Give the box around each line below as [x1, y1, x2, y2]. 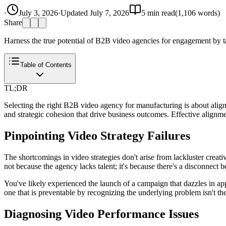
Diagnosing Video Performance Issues [4, 207, 199, 220]
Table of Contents [20, 61, 72, 69]
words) [196, 8, 220, 17]
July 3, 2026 [19, 8, 58, 17]
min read [145, 8, 175, 17]
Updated [61, 8, 90, 17]
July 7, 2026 [90, 8, 129, 17]
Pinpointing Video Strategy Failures [4, 129, 190, 142]
